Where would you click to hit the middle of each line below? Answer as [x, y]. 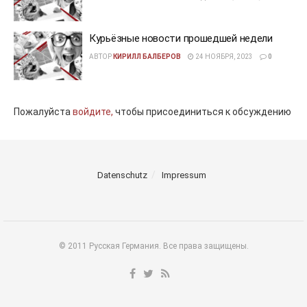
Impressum [184, 175]
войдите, [93, 112]
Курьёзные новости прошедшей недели [181, 38]
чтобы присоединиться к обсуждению [202, 112]
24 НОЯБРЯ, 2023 [223, 56]
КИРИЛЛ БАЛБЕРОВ [147, 56]
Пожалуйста [43, 112]
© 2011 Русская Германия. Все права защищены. [153, 246]
